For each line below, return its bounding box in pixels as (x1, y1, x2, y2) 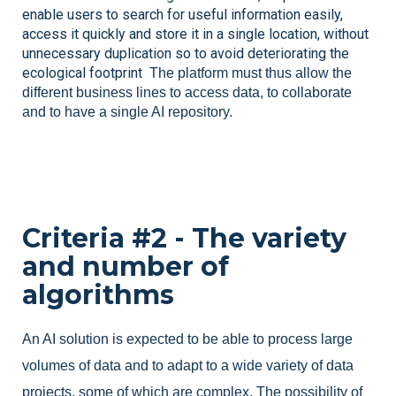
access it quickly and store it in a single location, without (22, 25, 369, 42)
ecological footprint (22, 64, 146, 81)
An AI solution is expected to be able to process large (22, 331, 353, 347)
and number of (22, 250, 229, 284)
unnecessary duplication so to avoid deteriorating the (22, 44, 349, 62)
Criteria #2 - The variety (22, 222, 346, 255)
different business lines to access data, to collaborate (22, 84, 352, 100)
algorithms (22, 278, 174, 312)
